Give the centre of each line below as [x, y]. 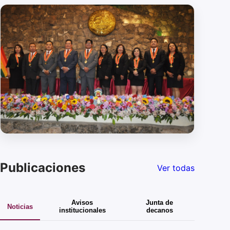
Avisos [82, 203]
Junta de [160, 203]
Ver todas [176, 168]
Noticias [20, 206]
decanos [159, 210]
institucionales [82, 210]
